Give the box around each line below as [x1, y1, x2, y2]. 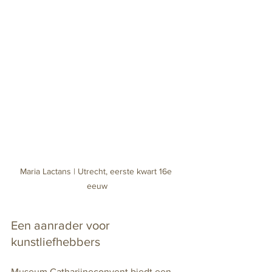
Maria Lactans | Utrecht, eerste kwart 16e [20, 166, 174, 176]
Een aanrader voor [11, 218, 113, 232]
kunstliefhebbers [11, 234, 100, 248]
